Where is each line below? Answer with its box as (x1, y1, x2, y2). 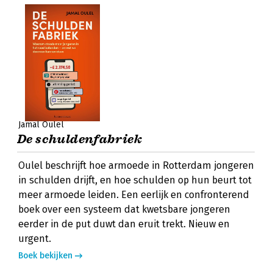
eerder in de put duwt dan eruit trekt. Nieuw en (18, 218, 230, 230)
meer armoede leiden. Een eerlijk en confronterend (18, 189, 249, 200)
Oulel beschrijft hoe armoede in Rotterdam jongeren (18, 160, 254, 171)
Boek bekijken (18, 250, 73, 261)
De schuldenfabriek (17, 132, 143, 147)
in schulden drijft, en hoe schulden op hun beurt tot (18, 174, 252, 186)
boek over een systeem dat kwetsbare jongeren (18, 204, 230, 215)
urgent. (18, 233, 51, 244)
